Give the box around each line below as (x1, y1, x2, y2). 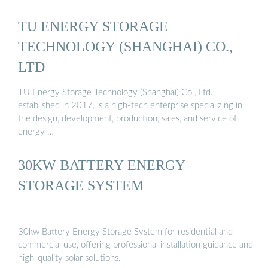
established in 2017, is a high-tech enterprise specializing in (18, 101, 242, 111)
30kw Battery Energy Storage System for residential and (18, 227, 233, 236)
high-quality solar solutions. (18, 253, 121, 263)
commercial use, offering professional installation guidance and (18, 240, 253, 249)
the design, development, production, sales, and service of (18, 114, 237, 124)
